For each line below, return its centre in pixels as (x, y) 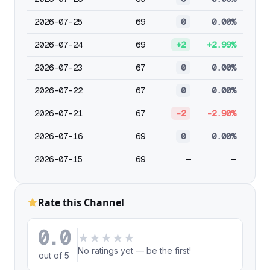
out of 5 (54, 255)
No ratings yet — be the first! (135, 250)
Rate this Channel (81, 202)
